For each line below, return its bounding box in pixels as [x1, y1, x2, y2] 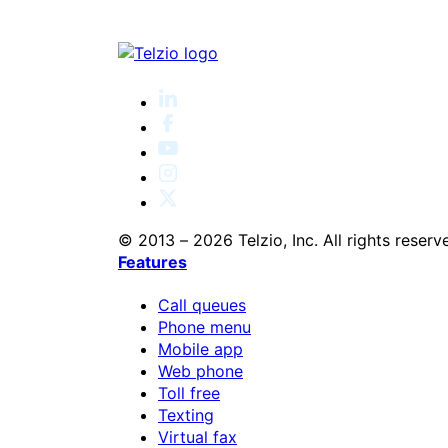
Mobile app [158, 339, 243, 360]
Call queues [158, 295, 246, 316]
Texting [158, 405, 214, 426]
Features [118, 251, 187, 272]
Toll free [158, 383, 220, 404]
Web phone [158, 361, 243, 382]
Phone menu [158, 317, 251, 338]
